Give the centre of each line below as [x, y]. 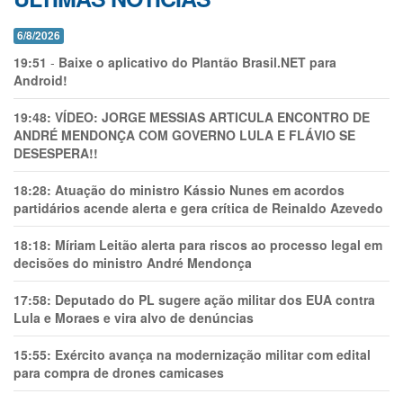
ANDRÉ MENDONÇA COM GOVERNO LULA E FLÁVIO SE [184, 135]
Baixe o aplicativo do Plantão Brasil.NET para [197, 63]
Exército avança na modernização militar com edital [213, 355]
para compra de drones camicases [119, 373]
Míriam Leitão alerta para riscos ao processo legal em [219, 245]
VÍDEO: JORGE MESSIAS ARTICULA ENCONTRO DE [212, 117]
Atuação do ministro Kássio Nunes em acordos [200, 190]
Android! [40, 81]
